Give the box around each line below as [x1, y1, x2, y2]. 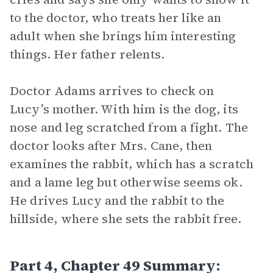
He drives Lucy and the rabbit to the [10, 192, 225, 209]
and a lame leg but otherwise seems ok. [10, 174, 243, 191]
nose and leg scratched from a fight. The [10, 119, 248, 136]
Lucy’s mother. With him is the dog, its [10, 101, 238, 118]
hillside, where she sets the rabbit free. [10, 210, 242, 227]
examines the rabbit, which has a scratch [10, 155, 253, 172]
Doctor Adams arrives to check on [10, 82, 214, 99]
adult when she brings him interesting [10, 27, 236, 44]
